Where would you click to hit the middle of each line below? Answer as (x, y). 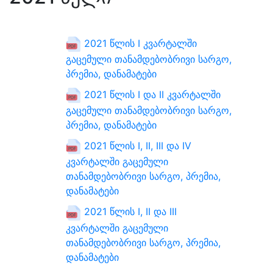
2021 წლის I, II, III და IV (136, 146)
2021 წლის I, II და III (129, 212)
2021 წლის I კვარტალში (139, 43)
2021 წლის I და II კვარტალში (151, 95)
